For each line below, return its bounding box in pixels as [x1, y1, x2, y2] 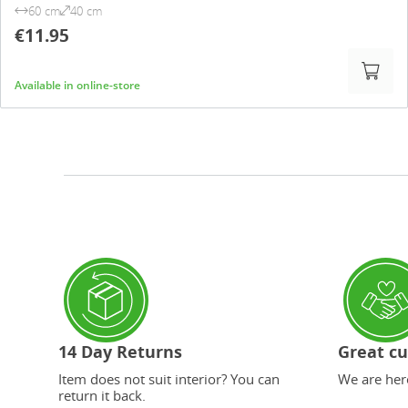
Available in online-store [15, 77, 140, 93]
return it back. [58, 386, 146, 404]
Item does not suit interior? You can [58, 370, 280, 388]
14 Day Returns [58, 341, 182, 362]
